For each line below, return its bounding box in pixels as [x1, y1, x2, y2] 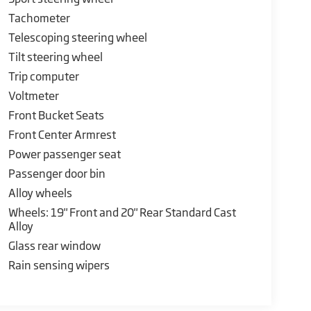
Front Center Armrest [8, 127, 116, 142]
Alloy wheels [8, 185, 72, 200]
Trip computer [8, 69, 79, 83]
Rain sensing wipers [8, 258, 110, 272]
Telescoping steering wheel [8, 30, 147, 44]
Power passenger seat [8, 146, 121, 161]
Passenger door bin [8, 166, 106, 180]
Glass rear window [8, 238, 101, 253]
